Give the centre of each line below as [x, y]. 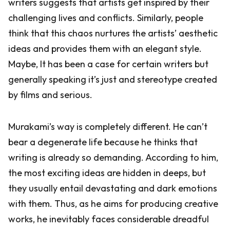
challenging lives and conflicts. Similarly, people [106, 18]
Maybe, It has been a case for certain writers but [108, 64]
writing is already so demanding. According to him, [113, 157]
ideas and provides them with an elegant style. [105, 49]
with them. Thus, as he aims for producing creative [113, 204]
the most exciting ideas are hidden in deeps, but [107, 173]
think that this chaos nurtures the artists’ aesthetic [113, 33]
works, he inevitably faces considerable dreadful [109, 219]
